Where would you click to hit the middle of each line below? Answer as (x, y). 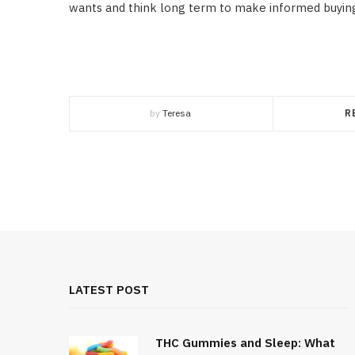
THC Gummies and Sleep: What (245, 343)
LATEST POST (109, 290)
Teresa (177, 113)
